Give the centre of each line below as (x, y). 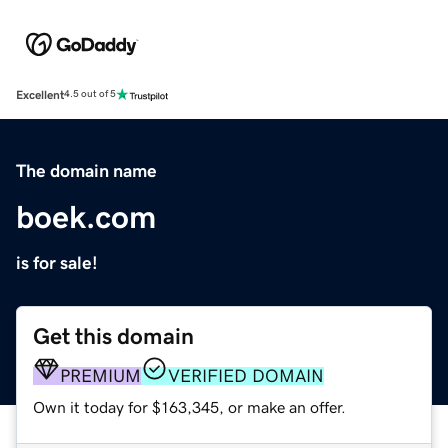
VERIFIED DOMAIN (246, 375)
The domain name (86, 170)
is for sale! (57, 262)
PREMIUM (100, 375)
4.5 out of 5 (90, 94)
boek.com (86, 216)
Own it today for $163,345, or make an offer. (189, 406)
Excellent (40, 94)
